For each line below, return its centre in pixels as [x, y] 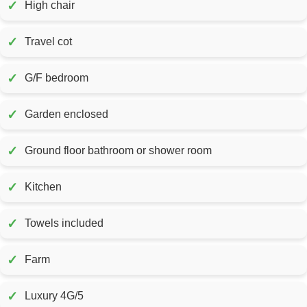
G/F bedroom [57, 78]
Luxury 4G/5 [54, 296]
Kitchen [43, 187]
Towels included [64, 223]
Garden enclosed [66, 114]
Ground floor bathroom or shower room [118, 151]
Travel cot [48, 42]
